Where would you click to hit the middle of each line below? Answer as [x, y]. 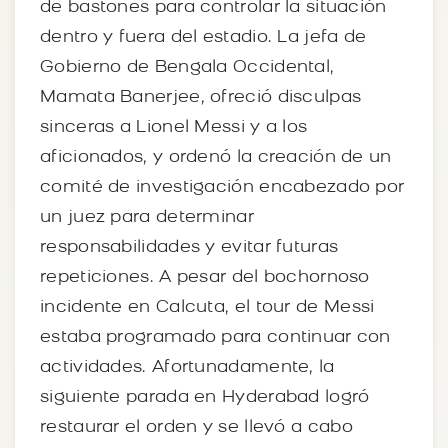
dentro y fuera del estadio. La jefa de [203, 37]
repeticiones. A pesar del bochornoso [205, 277]
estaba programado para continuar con [215, 337]
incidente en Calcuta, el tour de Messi [207, 307]
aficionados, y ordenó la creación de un [216, 157]
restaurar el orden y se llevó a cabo [196, 427]
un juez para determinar [147, 217]
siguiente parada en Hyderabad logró [205, 397]
